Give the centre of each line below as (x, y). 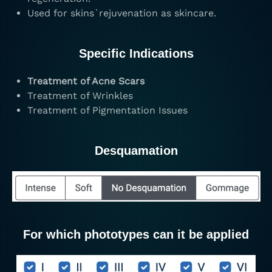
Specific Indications (136, 53)
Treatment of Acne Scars (86, 81)
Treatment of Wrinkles (80, 95)
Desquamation (136, 150)
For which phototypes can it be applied (136, 234)
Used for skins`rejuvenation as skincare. (122, 13)
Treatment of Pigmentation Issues (107, 110)
